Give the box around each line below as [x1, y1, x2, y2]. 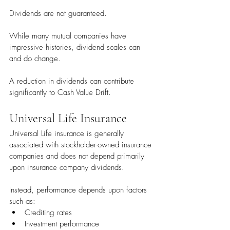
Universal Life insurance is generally [9, 128, 126, 139]
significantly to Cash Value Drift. [9, 87, 111, 98]
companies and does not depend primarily [9, 151, 147, 162]
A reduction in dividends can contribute [9, 76, 137, 87]
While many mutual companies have [9, 31, 129, 42]
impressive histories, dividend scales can [9, 42, 143, 53]
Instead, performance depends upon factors [9, 185, 149, 196]
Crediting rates [25, 207, 72, 218]
